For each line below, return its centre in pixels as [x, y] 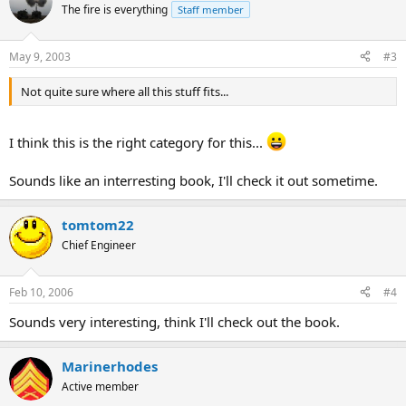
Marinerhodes [110, 366]
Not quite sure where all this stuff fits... [125, 91]
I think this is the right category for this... [138, 142]
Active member [100, 386]
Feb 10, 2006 [41, 292]
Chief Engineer [99, 245]
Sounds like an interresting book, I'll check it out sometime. [193, 180]
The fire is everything [115, 10]
